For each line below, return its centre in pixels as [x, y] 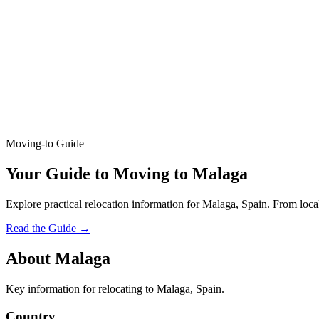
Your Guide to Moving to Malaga [127, 174]
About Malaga [58, 258]
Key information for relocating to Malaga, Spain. [115, 288]
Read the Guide [42, 229]
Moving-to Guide [45, 144]
